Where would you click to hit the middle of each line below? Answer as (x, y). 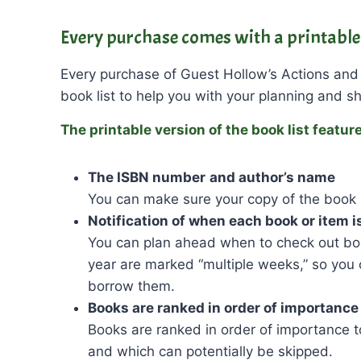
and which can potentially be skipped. (210, 351)
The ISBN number (147, 177)
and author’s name (272, 177)
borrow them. (131, 286)
